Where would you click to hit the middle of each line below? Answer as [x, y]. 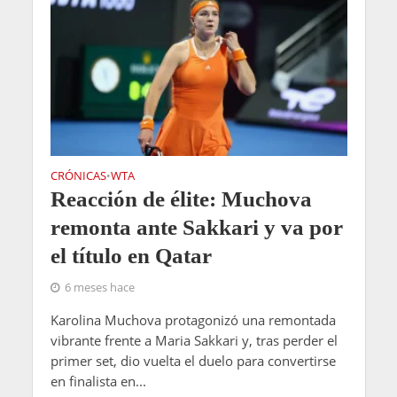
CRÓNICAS [78, 175]
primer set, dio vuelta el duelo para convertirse [193, 360]
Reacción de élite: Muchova [181, 198]
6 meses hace [99, 287]
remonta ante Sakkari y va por [196, 227]
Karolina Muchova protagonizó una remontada [193, 319]
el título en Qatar [131, 255]
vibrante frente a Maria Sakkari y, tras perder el [194, 340]
